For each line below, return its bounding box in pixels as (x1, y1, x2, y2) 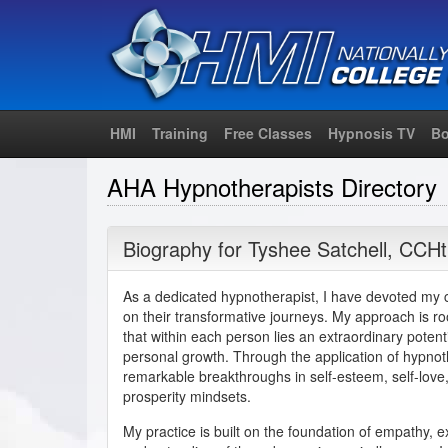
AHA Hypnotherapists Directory (107, 168, 437, 204)
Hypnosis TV (328, 122, 415, 143)
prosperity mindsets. (123, 385, 251, 406)
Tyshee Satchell (248, 233, 387, 263)
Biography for (123, 233, 248, 263)
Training (152, 122, 208, 143)
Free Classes (224, 122, 312, 143)
